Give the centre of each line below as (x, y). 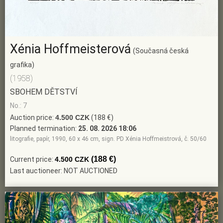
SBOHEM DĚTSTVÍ (44, 92)
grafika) (22, 65)
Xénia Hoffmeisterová (70, 49)
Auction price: (33, 117)
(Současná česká (161, 51)
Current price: (32, 159)
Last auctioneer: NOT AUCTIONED (64, 171)
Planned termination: (44, 128)
